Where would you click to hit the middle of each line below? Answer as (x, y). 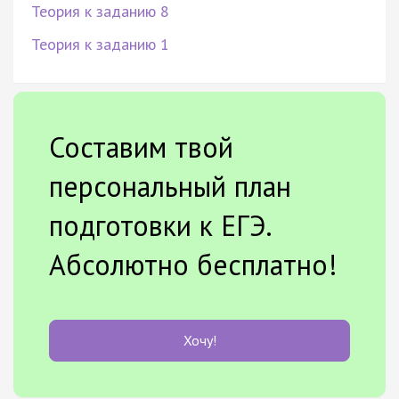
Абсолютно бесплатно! (193, 264)
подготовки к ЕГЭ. (160, 225)
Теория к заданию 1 (100, 44)
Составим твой (141, 147)
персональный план (170, 186)
